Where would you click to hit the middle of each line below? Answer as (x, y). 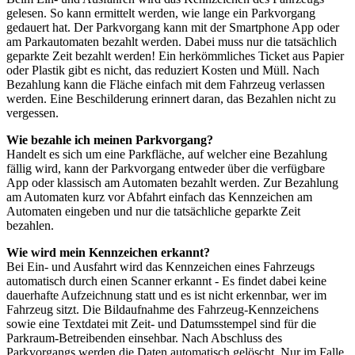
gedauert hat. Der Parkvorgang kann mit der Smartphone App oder (173, 28)
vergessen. (32, 113)
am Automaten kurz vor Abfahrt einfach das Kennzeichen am (159, 197)
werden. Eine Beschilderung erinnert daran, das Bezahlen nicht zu (171, 99)
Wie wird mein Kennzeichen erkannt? (108, 253)
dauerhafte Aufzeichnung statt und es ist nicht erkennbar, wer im (166, 296)
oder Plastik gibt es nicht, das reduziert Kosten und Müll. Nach (163, 71)
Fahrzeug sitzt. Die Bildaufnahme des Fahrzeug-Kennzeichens (162, 310)
